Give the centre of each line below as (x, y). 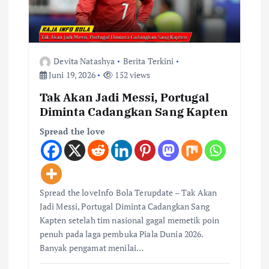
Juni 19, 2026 (71, 75)
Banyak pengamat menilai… (92, 248)
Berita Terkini (148, 61)
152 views (132, 75)
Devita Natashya (84, 61)
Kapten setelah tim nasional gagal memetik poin (129, 220)
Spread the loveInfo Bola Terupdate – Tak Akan (128, 193)
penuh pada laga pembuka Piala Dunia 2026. (121, 234)
